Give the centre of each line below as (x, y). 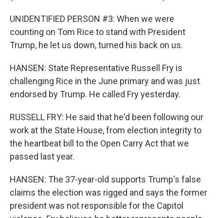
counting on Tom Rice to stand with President (98, 32)
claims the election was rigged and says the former (109, 192)
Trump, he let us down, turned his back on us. (96, 45)
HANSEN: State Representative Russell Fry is (96, 68)
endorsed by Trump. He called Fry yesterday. (95, 94)
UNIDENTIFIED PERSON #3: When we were (92, 19)
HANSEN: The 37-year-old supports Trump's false (105, 179)
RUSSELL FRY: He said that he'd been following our (107, 117)
